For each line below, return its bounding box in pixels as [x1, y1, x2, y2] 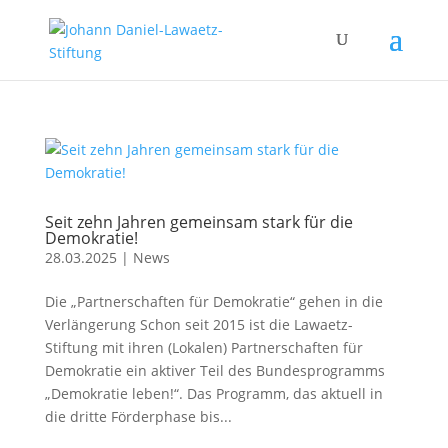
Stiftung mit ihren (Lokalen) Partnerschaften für [44, 338, 363, 357]
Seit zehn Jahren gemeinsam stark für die [44, 211, 353, 233]
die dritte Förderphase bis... [44, 407, 232, 426]
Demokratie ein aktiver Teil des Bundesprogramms [44, 361, 385, 380]
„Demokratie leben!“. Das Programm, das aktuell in [44, 384, 383, 403]
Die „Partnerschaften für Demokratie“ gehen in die [44, 292, 383, 311]
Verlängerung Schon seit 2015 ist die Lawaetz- [44, 315, 353, 334]
